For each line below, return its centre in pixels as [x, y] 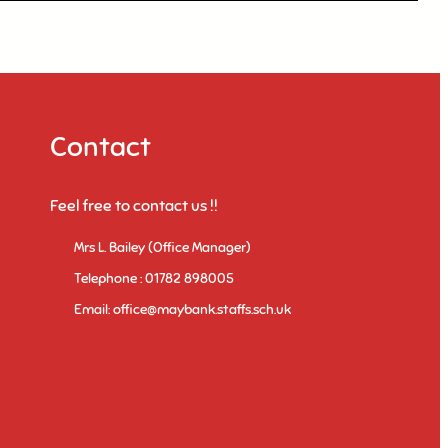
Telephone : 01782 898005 [153, 279]
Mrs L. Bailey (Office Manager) [162, 248]
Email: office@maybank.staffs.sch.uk [182, 310]
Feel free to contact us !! [133, 206]
